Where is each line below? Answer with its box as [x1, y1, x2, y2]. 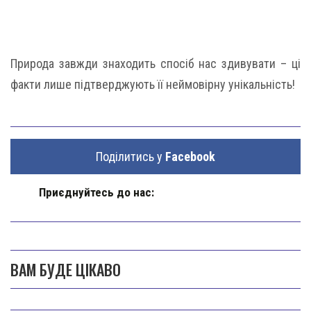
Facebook [165, 149, 215, 165]
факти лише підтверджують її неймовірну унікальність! [10, 77, 295, 92]
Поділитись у [96, 149, 165, 165]
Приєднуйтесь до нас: [39, 185, 154, 199]
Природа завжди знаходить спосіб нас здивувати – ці [10, 56, 301, 72]
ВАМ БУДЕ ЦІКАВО [10, 258, 121, 281]
